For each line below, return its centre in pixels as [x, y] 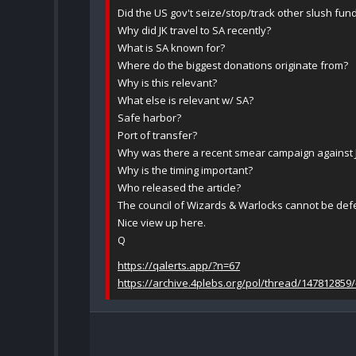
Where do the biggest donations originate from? [233, 66]
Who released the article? [179, 188]
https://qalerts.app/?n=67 [179, 266]
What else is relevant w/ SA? [186, 101]
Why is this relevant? [167, 83]
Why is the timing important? [185, 170]
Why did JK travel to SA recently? [194, 31]
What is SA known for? [171, 48]
